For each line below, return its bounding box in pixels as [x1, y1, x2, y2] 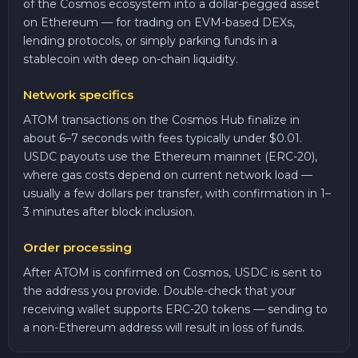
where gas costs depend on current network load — [23, 167, 312, 182]
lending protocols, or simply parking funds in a [23, 33, 277, 48]
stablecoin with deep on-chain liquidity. [23, 51, 238, 66]
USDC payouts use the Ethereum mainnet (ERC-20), [23, 149, 317, 164]
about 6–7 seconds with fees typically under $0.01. [23, 130, 302, 145]
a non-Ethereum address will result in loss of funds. [23, 320, 304, 335]
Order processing [23, 239, 132, 255]
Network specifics [23, 86, 133, 102]
